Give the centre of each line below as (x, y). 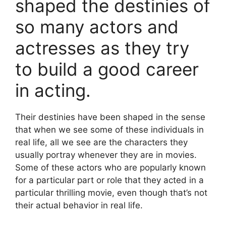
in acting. (53, 91)
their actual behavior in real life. (79, 206)
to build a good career (107, 69)
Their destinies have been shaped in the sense (110, 117)
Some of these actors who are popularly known (110, 168)
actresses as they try (102, 48)
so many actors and (97, 27)
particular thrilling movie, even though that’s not (111, 193)
